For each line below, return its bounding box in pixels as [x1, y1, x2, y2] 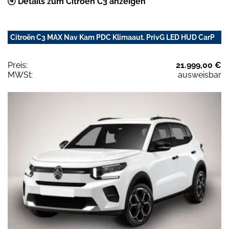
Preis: [8, 60, 28, 71]
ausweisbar [178, 70, 221, 80]
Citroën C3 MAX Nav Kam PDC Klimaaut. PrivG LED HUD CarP [10, 33, 215, 42]
